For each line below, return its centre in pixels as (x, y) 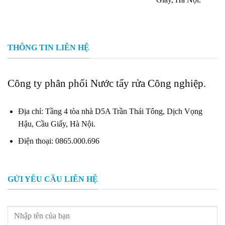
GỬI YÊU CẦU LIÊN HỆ (53, 179)
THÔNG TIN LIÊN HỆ (48, 47)
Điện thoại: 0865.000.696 (59, 141)
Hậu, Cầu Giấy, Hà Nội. (57, 124)
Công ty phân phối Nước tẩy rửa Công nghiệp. (107, 83)
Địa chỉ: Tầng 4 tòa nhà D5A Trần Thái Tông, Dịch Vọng (110, 111)
